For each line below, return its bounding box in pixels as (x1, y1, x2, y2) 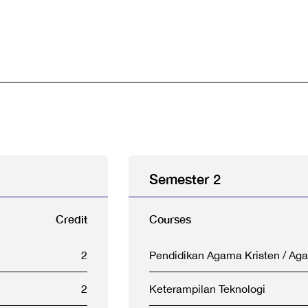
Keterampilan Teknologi (149, 283, 265, 295)
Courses (149, 212, 191, 225)
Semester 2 (149, 170, 221, 187)
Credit (56, 212, 87, 225)
